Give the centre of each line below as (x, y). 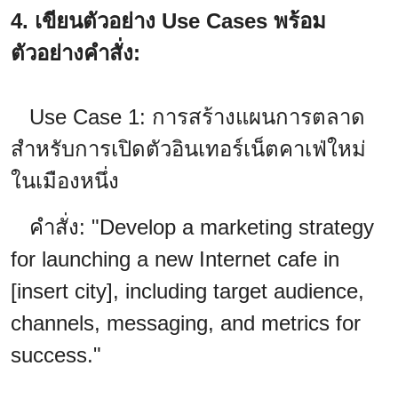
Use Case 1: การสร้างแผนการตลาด (188, 116)
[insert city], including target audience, (187, 291)
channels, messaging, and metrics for (186, 322)
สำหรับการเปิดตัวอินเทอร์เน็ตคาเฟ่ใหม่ (188, 148)
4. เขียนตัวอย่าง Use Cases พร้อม (168, 20)
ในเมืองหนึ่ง (65, 180)
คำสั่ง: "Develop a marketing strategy (192, 227)
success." (56, 354)
